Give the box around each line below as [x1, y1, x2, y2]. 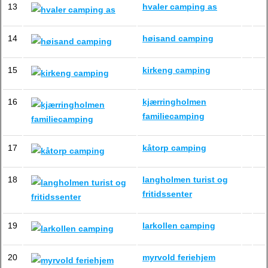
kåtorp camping [142, 143, 206, 153]
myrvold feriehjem [142, 252, 215, 262]
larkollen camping [142, 221, 215, 230]
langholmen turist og [142, 175, 228, 184]
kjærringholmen [142, 97, 206, 106]
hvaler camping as [142, 2, 217, 11]
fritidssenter [142, 189, 192, 199]
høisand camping [142, 33, 214, 43]
